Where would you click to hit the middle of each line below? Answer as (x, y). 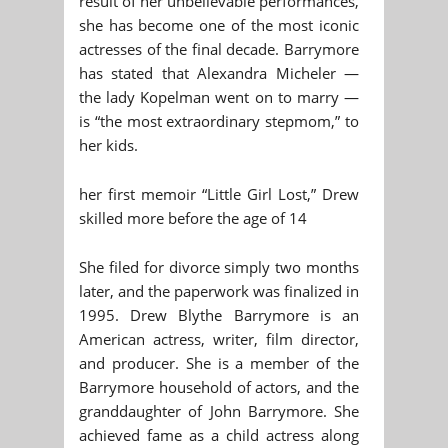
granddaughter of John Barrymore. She (219, 410)
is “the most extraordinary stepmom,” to (219, 120)
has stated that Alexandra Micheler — (219, 72)
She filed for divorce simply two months (219, 266)
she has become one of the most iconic (219, 24)
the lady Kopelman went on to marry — (219, 96)
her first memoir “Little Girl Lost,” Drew (219, 193)
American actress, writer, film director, (219, 338)
